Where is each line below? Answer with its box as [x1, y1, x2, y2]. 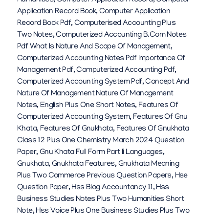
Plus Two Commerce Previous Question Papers [17, 172, 172, 181]
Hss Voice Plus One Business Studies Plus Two [36, 207, 190, 216]
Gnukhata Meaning [118, 160, 179, 169]
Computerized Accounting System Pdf [17, 78, 142, 87]
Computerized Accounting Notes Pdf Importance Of [17, 54, 185, 64]
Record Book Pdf [17, 19, 71, 28]
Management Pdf [17, 66, 73, 75]
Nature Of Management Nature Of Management [17, 89, 174, 99]
